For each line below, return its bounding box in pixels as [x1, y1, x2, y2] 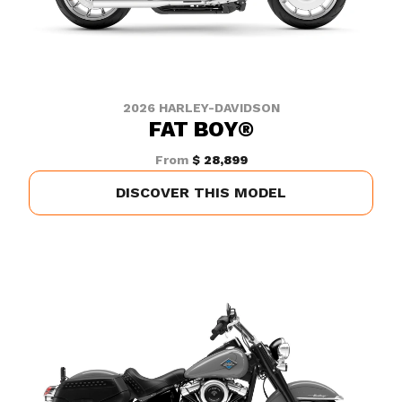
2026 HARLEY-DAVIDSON [122, 100, 280, 115]
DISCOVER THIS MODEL [116, 184, 286, 201]
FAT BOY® [148, 117, 254, 142]
